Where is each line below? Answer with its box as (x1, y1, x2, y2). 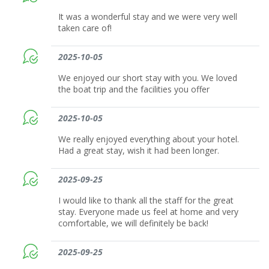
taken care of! (58, 22, 112, 34)
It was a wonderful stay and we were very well (58, 10, 238, 22)
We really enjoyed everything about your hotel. (58, 133, 240, 145)
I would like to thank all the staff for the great (58, 194, 234, 206)
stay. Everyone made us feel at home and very (58, 205, 239, 217)
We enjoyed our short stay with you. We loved (58, 71, 238, 83)
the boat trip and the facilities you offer (58, 83, 210, 95)
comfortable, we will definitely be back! (58, 217, 209, 229)
